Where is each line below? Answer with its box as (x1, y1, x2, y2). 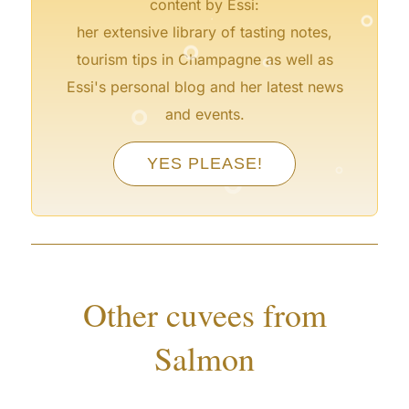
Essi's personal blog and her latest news (66, 77, 343, 96)
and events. (164, 104, 245, 123)
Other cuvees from (82, 292, 327, 337)
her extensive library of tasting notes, (77, 22, 332, 41)
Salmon (154, 336, 255, 381)
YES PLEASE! (146, 153, 263, 173)
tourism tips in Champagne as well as (76, 49, 333, 68)
